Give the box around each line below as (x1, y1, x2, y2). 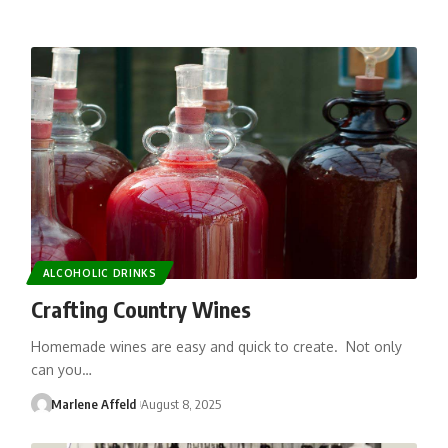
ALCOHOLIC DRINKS (42, 266, 157, 279)
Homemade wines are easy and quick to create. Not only (30, 337, 402, 355)
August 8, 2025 (140, 395, 221, 412)
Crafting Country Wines (30, 294, 251, 323)
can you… (30, 360, 92, 378)
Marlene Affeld (51, 395, 137, 412)
